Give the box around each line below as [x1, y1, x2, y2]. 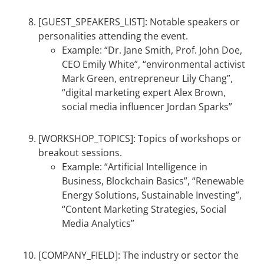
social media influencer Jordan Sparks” [62, 100, 232, 113]
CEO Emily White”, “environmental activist [62, 58, 245, 71]
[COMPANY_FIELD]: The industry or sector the [38, 249, 239, 262]
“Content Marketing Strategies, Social [62, 203, 226, 216]
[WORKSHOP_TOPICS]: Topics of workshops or [38, 132, 242, 145]
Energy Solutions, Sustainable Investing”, [62, 189, 242, 202]
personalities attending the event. [38, 29, 188, 42]
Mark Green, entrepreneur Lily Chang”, [62, 72, 233, 85]
